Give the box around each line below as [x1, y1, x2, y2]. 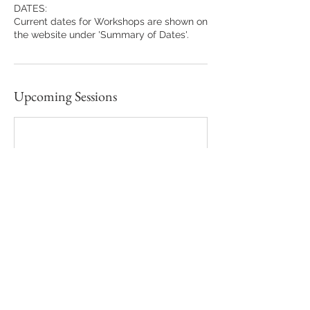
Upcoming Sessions [14, 87, 117, 105]
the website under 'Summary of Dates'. [14, 29, 189, 40]
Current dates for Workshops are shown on [14, 16, 208, 27]
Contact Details [14, 270, 97, 288]
